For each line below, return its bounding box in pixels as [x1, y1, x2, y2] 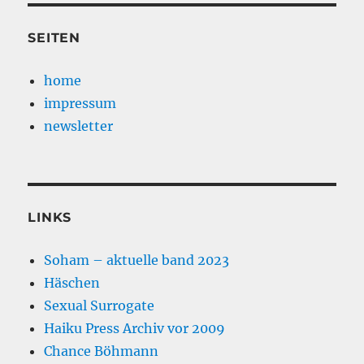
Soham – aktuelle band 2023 [44, 252, 230, 269]
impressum [44, 95, 117, 112]
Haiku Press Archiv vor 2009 [44, 320, 226, 337]
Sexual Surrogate [44, 297, 155, 314]
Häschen [44, 275, 101, 292]
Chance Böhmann [44, 343, 159, 360]
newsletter [44, 118, 114, 135]
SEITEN [28, 30, 80, 46]
